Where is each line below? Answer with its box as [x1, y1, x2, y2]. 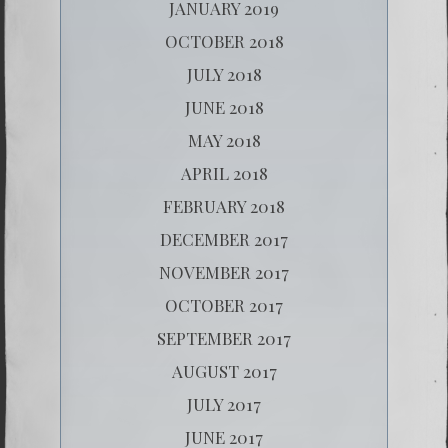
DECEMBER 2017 [160, 227, 288, 250]
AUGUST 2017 [171, 359, 277, 382]
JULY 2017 [187, 392, 261, 415]
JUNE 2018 [184, 95, 264, 118]
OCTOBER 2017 [165, 293, 283, 316]
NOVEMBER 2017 [159, 260, 289, 283]
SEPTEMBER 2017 [157, 326, 291, 349]
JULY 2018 [186, 62, 262, 85]
